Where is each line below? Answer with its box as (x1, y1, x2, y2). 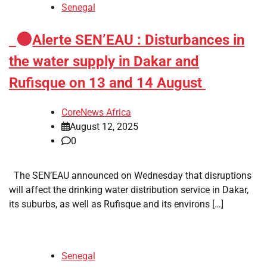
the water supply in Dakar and (9, 52, 199, 70)
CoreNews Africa (61, 106, 131, 118)
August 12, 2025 (70, 120, 138, 132)
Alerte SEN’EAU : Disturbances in (32, 31, 245, 48)
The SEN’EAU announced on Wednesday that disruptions (9, 169, 252, 181)
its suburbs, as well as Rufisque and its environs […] (9, 198, 223, 210)
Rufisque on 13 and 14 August (9, 74, 206, 91)
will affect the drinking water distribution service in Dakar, (9, 184, 249, 195)
